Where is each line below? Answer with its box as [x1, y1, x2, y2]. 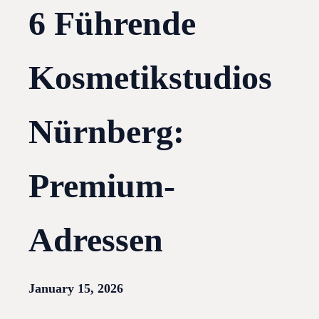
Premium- [28, 167, 175, 205]
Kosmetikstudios [28, 58, 272, 97]
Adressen [28, 221, 163, 259]
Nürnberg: [28, 113, 184, 151]
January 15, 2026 [28, 281, 123, 296]
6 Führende [28, 4, 196, 43]
